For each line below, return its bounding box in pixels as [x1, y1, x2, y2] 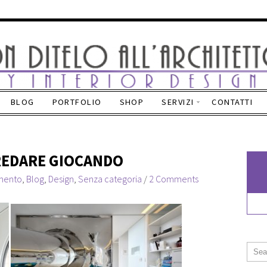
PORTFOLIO [52, 97, 102, 107]
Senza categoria [78, 173, 142, 185]
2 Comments [149, 173, 198, 185]
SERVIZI [162, 97, 194, 107]
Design [48, 173, 74, 185]
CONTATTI [212, 97, 253, 107]
